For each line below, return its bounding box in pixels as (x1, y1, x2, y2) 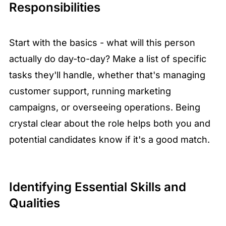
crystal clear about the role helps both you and (9, 118, 210, 129)
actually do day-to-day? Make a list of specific (9, 53, 206, 65)
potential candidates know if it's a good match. (9, 134, 210, 145)
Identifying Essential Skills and (9, 180, 186, 195)
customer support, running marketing (9, 86, 171, 97)
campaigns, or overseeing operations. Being (9, 102, 200, 113)
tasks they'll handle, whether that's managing (9, 70, 205, 81)
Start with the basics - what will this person (9, 37, 195, 48)
